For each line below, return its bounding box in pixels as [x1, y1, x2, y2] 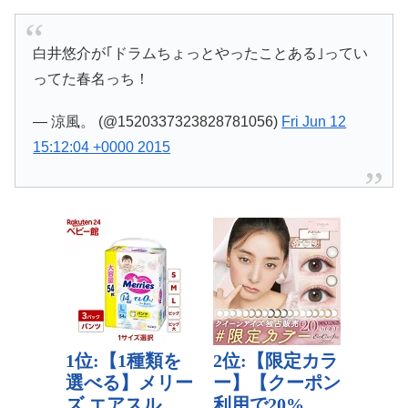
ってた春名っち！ [33, 70, 150, 87]
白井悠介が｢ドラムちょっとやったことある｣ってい [33, 45, 369, 61]
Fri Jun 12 [281, 114, 347, 130]
